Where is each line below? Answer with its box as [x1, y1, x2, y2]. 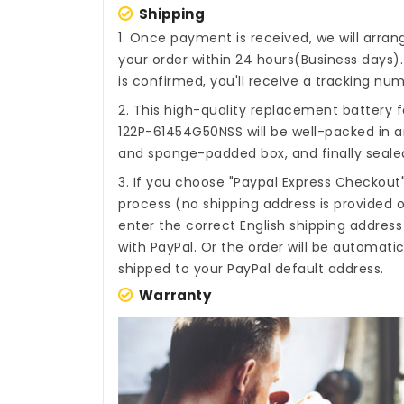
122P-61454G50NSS [118, 123, 243, 142]
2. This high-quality [118, 101, 251, 120]
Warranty [139, 286, 211, 306]
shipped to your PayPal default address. [118, 260, 384, 279]
